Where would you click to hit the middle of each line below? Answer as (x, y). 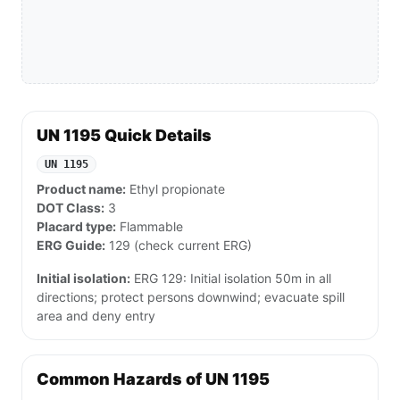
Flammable (150, 227)
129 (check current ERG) (179, 246)
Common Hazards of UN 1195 (153, 379)
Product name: (81, 189)
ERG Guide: (71, 246)
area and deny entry (96, 316)
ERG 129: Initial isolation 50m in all (231, 279)
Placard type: (76, 227)
